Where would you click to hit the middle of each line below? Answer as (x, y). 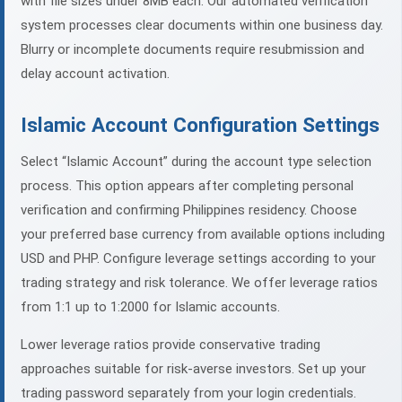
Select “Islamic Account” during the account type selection (196, 162)
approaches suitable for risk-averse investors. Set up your (193, 369)
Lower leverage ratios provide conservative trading (170, 345)
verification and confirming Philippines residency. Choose (189, 210)
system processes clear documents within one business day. (202, 26)
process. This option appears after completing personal (187, 186)
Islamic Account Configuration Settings (200, 125)
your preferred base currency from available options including (203, 235)
